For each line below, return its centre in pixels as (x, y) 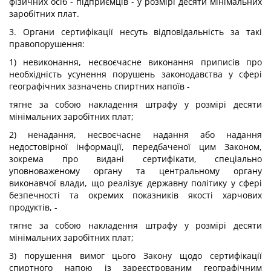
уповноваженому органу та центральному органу (135, 171)
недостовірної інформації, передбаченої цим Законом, (135, 147)
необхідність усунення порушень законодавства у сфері (135, 74)
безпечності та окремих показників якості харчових (135, 195)
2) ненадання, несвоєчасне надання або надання (135, 135)
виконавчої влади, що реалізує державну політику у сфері (135, 183)
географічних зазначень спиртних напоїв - (100, 86)
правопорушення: (47, 44)
